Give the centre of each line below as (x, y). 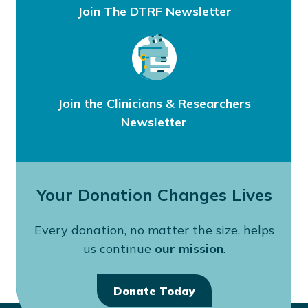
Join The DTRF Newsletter (154, 11)
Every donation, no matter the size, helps (154, 230)
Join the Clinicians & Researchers (154, 103)
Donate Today (154, 291)
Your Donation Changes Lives (154, 195)
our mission (189, 249)
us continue (119, 249)
